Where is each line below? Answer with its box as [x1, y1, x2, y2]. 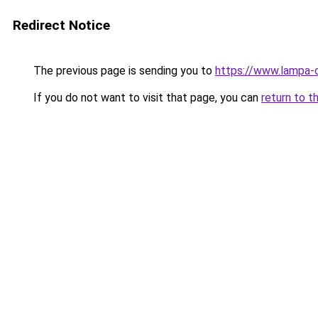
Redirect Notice [13, 17, 110, 33]
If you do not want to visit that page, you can [31, 91, 261, 104]
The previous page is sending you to [31, 64, 215, 77]
